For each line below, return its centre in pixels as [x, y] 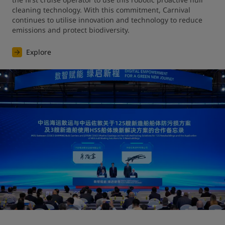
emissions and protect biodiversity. [71, 30]
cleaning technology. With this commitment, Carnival [101, 10]
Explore [39, 52]
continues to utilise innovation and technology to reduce [107, 20]
